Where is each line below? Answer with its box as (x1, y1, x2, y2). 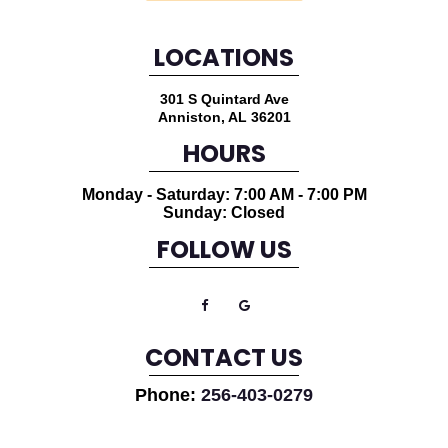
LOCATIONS (154, 39, 294, 82)
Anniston (157, 109, 221, 126)
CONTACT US (145, 339, 303, 382)
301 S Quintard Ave (159, 91, 289, 108)
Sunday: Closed (163, 204, 285, 222)
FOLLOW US (156, 231, 292, 274)
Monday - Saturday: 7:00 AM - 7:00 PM (81, 186, 367, 204)
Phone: (135, 385, 201, 406)
